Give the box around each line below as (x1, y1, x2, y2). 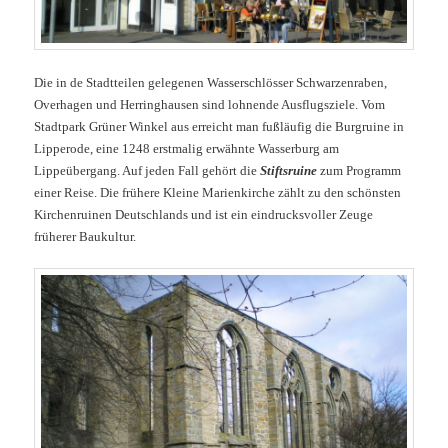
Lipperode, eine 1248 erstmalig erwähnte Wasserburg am (34, 140, 340, 156)
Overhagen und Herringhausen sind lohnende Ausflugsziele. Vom (34, 96, 386, 112)
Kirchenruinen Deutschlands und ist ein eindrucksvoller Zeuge (34, 206, 374, 222)
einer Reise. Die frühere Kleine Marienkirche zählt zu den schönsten (34, 184, 402, 200)
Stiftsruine (260, 162, 318, 178)
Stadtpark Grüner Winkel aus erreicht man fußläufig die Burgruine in (34, 118, 405, 134)
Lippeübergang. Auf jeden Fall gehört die (34, 162, 261, 178)
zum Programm (317, 162, 402, 178)
